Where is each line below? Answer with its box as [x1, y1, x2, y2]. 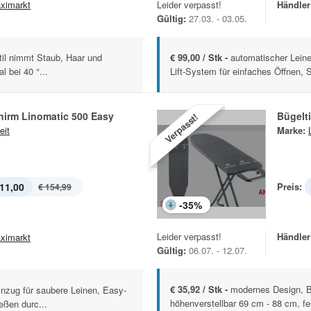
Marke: [277, 124, 305, 137]
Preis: [277, 180, 302, 194]
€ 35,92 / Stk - [170, 283, 230, 296]
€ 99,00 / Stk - [170, 51, 230, 65]
